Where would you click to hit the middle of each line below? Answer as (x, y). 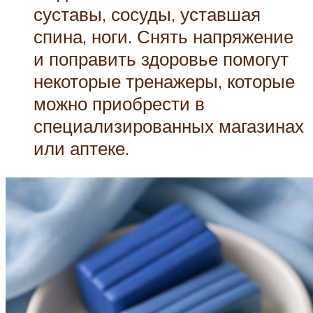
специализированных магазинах (169, 126)
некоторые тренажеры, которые (164, 81)
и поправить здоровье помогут (161, 59)
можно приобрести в (119, 104)
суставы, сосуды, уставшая (147, 14)
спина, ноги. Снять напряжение (163, 37)
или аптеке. (81, 148)
